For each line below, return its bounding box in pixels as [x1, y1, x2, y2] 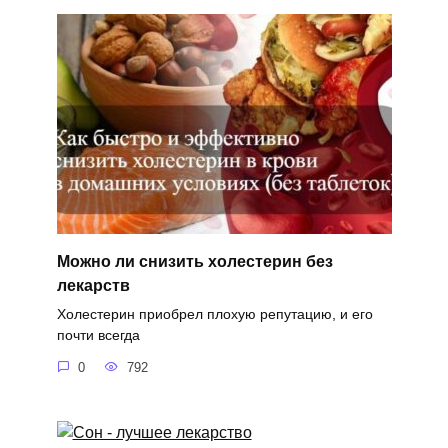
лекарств [56, 276, 130, 294]
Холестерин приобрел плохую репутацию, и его [56, 306, 373, 323]
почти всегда [56, 327, 140, 344]
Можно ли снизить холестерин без [56, 252, 333, 270]
